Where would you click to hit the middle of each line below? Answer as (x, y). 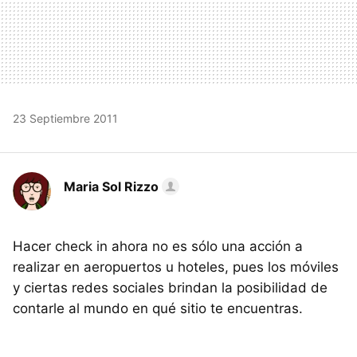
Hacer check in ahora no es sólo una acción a (158, 246)
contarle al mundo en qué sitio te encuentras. (158, 308)
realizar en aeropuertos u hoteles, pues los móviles (176, 267)
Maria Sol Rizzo (111, 186)
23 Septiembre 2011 (65, 118)
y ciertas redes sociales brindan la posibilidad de (170, 287)
